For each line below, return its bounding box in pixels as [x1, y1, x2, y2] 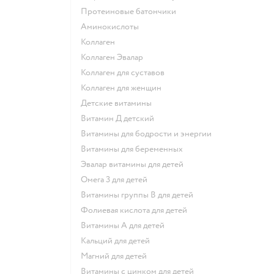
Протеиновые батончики [87, 6, 176, 17]
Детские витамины [87, 97, 152, 108]
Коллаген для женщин [86, 82, 161, 93]
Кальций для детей [86, 235, 150, 246]
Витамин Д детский [86, 113, 154, 124]
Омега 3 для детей [87, 174, 147, 185]
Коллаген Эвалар [86, 51, 143, 62]
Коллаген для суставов [86, 67, 165, 78]
